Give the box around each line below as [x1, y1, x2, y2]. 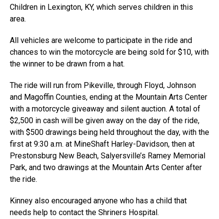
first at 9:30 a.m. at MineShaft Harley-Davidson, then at [10, 139, 195, 149]
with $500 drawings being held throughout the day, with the [10, 128, 209, 137]
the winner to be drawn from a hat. [10, 59, 125, 68]
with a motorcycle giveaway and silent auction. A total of [10, 104, 200, 113]
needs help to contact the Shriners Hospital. [10, 208, 159, 217]
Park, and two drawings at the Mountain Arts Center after [10, 163, 202, 172]
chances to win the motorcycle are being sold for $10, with [10, 47, 209, 57]
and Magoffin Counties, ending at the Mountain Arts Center [10, 92, 207, 102]
